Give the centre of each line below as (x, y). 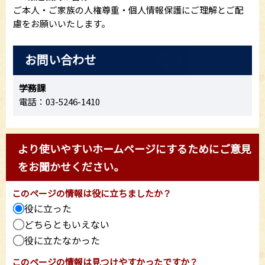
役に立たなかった (62, 240)
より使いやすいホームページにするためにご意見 (135, 148)
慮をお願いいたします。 (62, 23)
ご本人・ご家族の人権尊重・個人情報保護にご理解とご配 (128, 10)
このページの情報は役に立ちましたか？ (92, 193)
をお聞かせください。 (71, 166)
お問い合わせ (60, 59)
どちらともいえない (67, 224)
